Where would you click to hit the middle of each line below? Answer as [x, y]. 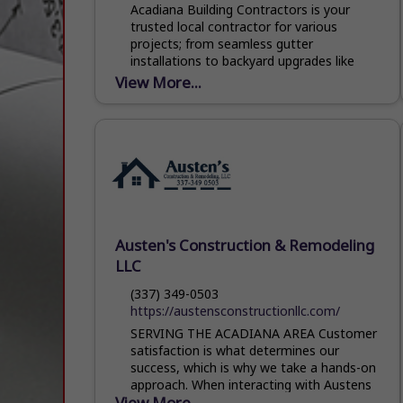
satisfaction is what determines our [235, 350]
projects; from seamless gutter [222, 43]
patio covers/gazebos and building [231, 77]
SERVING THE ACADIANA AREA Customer [254, 333]
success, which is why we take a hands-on [254, 367]
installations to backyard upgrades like [243, 60]
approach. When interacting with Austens [251, 384]
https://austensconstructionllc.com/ [236, 310]
